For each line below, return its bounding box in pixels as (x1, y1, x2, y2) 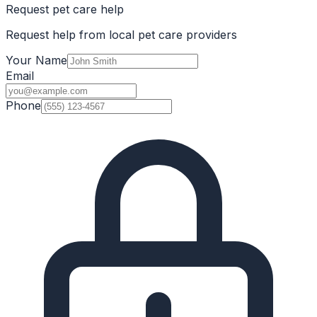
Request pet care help (6, 2, 124, 17)
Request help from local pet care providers (6, 28, 237, 42)
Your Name (6, 53, 67, 68)
